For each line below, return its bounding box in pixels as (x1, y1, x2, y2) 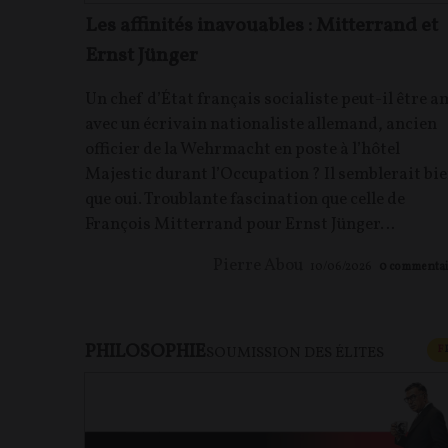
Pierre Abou (213, 254, 304, 278)
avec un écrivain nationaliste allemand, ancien (85, 113, 437, 137)
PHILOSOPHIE (85, 339, 206, 366)
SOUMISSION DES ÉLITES (206, 343, 384, 365)
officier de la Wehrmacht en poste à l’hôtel (85, 138, 400, 162)
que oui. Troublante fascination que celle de (85, 188, 405, 212)
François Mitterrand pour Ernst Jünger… (85, 213, 395, 237)
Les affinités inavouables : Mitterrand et (85, 12, 438, 41)
